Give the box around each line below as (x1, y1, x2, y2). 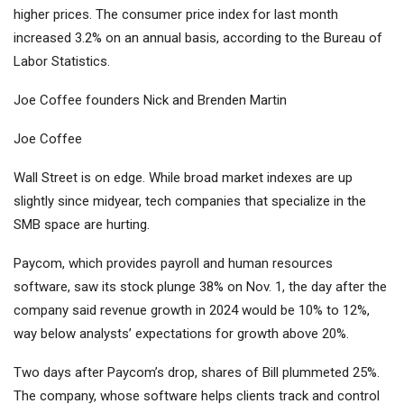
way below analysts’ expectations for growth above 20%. (14, 326, 349, 343)
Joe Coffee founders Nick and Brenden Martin (14, 92, 287, 109)
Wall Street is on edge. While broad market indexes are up (14, 170, 353, 187)
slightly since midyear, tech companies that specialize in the (14, 193, 366, 210)
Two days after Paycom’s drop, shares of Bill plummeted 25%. (14, 364, 380, 381)
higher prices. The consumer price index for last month (14, 6, 338, 23)
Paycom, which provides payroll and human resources (14, 255, 333, 272)
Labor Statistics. (14, 53, 110, 70)
